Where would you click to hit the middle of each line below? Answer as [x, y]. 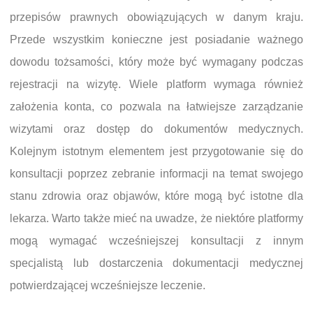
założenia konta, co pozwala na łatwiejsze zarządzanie [156, 106]
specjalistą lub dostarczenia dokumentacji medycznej [156, 263]
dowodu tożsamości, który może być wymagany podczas [156, 61]
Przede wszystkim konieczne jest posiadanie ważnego [156, 39]
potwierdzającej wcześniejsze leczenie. [108, 285]
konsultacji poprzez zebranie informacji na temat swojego [156, 173]
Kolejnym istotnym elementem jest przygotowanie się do [156, 151]
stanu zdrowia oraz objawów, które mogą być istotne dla [156, 196]
